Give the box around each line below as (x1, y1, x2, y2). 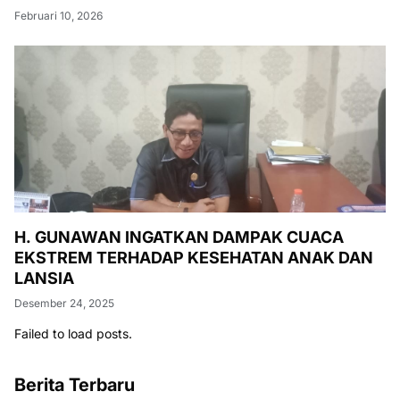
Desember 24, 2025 (14, 296, 114, 311)
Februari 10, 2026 (14, 9, 103, 22)
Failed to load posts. (14, 326, 132, 342)
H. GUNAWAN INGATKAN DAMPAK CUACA (14, 228, 344, 247)
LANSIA (14, 269, 74, 288)
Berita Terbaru (14, 374, 135, 396)
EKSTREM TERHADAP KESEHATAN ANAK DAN (14, 248, 373, 268)
